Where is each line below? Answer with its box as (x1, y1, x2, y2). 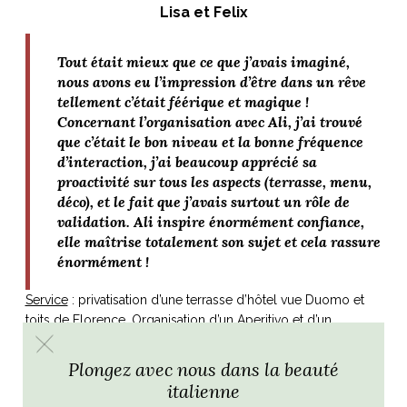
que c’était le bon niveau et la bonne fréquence (56, 133, 363, 152)
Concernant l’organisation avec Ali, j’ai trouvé (56, 113, 362, 132)
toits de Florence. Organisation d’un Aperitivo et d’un (25, 313, 332, 328)
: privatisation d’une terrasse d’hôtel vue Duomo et (67, 293, 364, 308)
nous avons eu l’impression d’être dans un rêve (56, 73, 366, 92)
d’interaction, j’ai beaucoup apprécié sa (56, 153, 317, 172)
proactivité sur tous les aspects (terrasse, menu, (56, 173, 372, 192)
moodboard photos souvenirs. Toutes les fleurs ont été (25, 333, 350, 348)
